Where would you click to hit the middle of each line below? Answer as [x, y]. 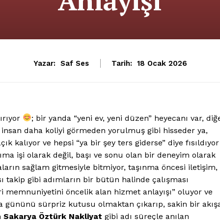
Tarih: [122, 63]
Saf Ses [74, 63]
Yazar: [44, 63]
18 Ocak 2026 [162, 63]
